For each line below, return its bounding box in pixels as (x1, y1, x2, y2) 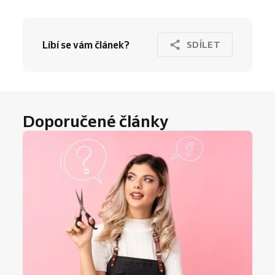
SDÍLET (187, 39, 220, 50)
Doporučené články (23, 110, 168, 132)
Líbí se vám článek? (42, 39, 130, 52)
